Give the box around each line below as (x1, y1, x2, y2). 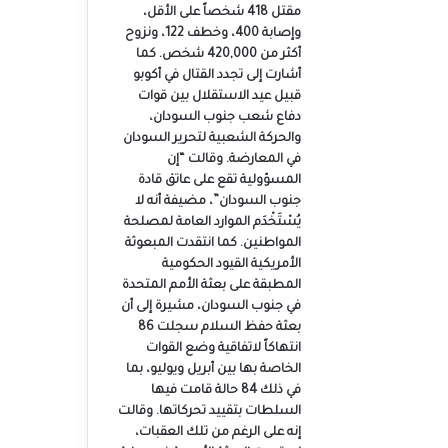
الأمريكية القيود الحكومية (161, 258, 301, 272)
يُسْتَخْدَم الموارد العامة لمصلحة (123, 216, 301, 230)
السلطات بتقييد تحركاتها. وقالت (117, 405, 301, 419)
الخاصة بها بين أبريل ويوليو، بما (125, 363, 301, 377)
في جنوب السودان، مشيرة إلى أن (120, 300, 301, 314)
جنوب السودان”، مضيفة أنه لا (134, 195, 301, 209)
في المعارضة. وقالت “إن (166, 153, 301, 167)
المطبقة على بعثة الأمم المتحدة (121, 279, 301, 293)
